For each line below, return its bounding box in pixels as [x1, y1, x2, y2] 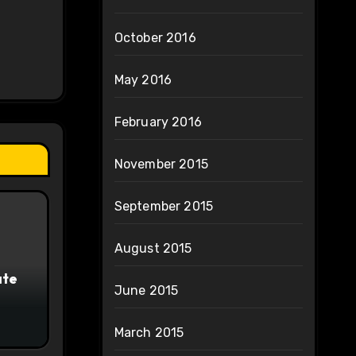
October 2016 [114, 30, 196, 46]
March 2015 [114, 325, 184, 341]
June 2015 [114, 283, 179, 299]
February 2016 [114, 114, 203, 130]
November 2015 [114, 157, 209, 172]
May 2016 [114, 72, 172, 88]
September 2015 [114, 199, 214, 215]
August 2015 [114, 241, 192, 257]
